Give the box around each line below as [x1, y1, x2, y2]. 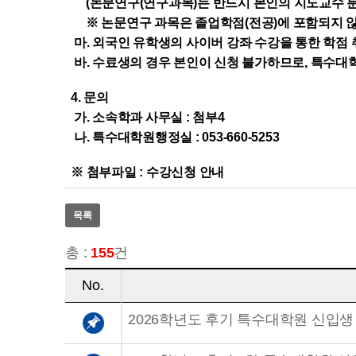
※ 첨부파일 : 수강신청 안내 [71, 165, 224, 179]
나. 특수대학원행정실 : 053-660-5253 [71, 130, 280, 144]
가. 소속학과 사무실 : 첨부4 [71, 110, 225, 124]
